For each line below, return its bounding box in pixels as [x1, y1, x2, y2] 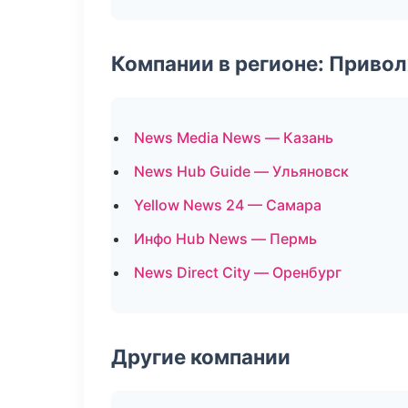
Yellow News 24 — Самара [134, 196, 321, 214]
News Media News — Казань [134, 128, 333, 147]
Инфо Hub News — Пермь [134, 229, 317, 248]
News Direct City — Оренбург [134, 263, 342, 281]
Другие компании [111, 344, 291, 369]
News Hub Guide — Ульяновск [134, 162, 349, 180]
